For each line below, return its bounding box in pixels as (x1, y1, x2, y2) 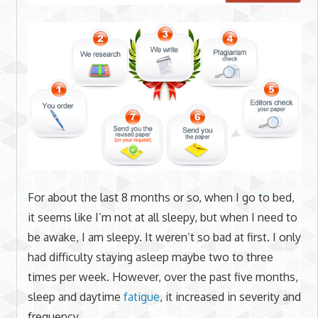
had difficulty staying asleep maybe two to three (27, 249, 273, 264)
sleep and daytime (27, 289, 124, 304)
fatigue (123, 289, 160, 304)
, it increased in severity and (159, 289, 301, 304)
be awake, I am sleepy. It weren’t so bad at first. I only (27, 229, 301, 244)
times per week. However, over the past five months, (27, 269, 298, 284)
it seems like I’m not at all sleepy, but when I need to (27, 209, 297, 224)
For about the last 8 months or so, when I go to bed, (27, 190, 295, 204)
